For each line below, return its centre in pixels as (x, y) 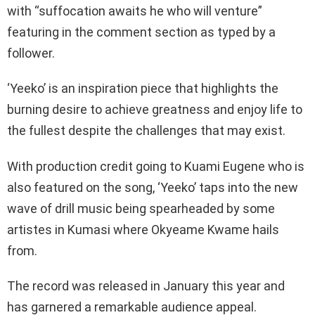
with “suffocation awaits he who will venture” (135, 11)
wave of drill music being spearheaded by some (141, 208)
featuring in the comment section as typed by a (141, 32)
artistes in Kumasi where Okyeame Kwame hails (143, 229)
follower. (31, 53)
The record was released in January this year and (146, 285)
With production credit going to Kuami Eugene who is (156, 166)
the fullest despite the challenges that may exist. (146, 130)
